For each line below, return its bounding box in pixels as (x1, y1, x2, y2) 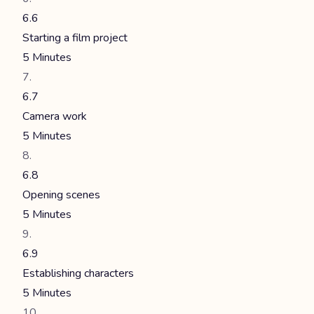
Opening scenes (22, 187, 100, 203)
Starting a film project (22, 30, 128, 46)
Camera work (22, 109, 87, 124)
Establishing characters (22, 266, 134, 281)
